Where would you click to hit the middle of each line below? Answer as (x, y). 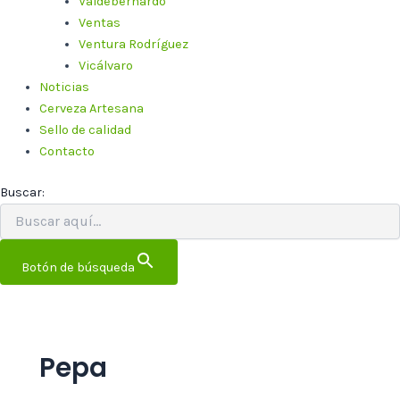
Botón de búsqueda (78, 267)
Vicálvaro (105, 65)
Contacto (67, 151)
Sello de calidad (85, 129)
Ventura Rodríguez (133, 44)
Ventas (99, 22)
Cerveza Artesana (91, 108)
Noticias (64, 87)
